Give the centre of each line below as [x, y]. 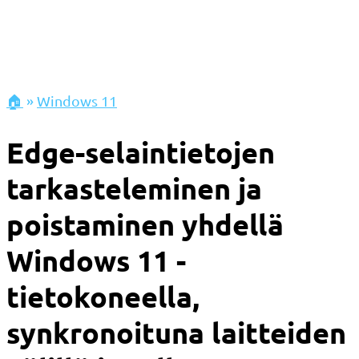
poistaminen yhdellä [145, 225]
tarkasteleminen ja [134, 189]
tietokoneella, [103, 297]
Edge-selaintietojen [141, 153]
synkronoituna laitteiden [176, 333]
